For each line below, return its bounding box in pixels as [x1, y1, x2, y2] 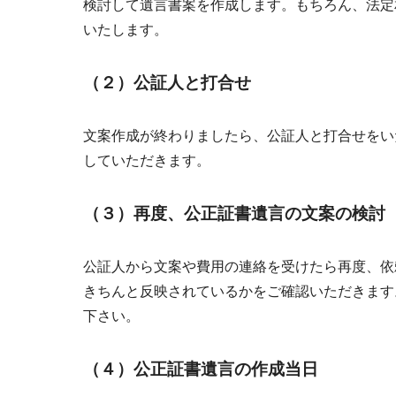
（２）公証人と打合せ [82, 73, 251, 93]
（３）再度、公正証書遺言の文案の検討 [82, 204, 385, 224]
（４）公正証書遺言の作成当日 [82, 360, 318, 379]
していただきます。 [82, 153, 210, 169]
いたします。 [82, 22, 168, 38]
